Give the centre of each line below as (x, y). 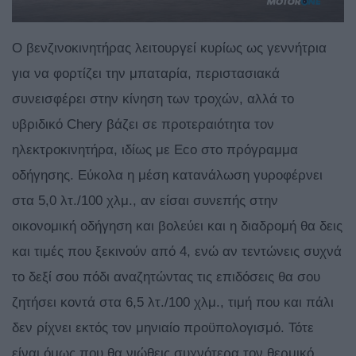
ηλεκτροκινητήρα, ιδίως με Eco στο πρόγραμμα (155, 150)
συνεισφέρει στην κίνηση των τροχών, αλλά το (153, 99)
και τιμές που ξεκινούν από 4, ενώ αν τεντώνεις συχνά (177, 252)
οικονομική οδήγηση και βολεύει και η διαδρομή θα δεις (177, 226)
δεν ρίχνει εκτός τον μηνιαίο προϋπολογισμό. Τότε (163, 328)
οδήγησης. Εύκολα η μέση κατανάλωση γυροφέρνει (167, 176)
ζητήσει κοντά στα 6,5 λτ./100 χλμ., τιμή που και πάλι (173, 303)
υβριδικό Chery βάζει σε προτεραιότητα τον (143, 125)
